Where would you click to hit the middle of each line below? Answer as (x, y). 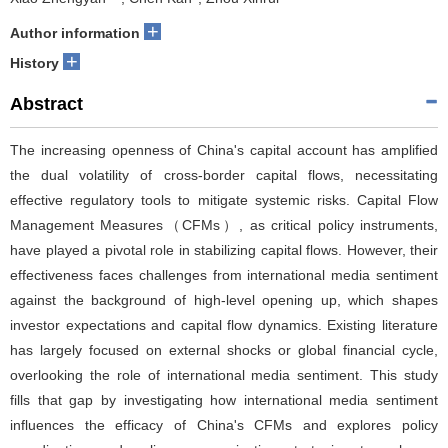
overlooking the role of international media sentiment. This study (224, 374)
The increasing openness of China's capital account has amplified (224, 149)
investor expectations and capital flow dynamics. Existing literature (224, 324)
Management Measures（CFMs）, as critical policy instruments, (224, 224)
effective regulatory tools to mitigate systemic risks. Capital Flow (224, 199)
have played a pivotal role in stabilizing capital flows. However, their (224, 249)
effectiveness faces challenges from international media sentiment (224, 274)
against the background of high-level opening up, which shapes (224, 299)
